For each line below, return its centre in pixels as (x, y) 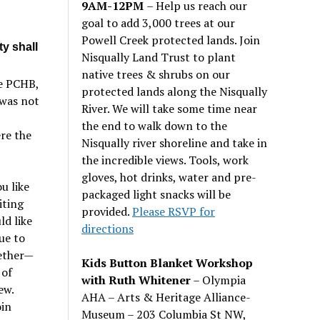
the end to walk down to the (155, 125)
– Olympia (219, 280)
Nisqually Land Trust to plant (159, 57)
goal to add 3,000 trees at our (159, 22)
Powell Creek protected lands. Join (171, 40)
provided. (107, 211)
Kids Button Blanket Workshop (167, 262)
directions (108, 228)
